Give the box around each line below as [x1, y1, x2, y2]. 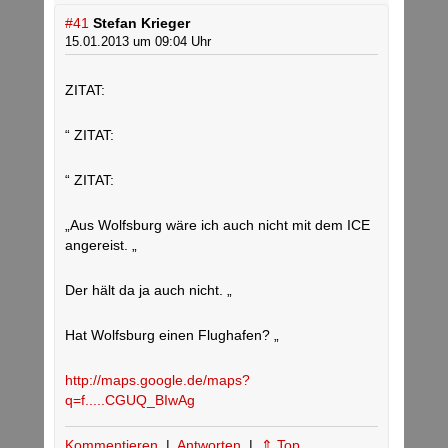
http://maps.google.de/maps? [65, 372, 250, 389]
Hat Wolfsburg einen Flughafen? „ [65, 327, 279, 344]
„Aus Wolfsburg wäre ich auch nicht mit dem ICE [65, 217, 370, 234]
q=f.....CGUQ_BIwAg [65, 392, 195, 409]
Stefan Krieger [93, 15, 190, 32]
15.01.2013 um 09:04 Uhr [65, 34, 211, 50]
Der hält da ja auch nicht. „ [65, 282, 232, 299]
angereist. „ [65, 237, 137, 254]
